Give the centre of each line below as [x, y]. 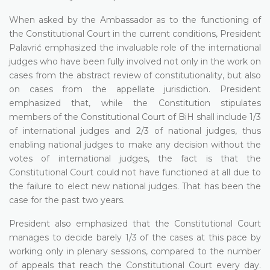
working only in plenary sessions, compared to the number [135, 251]
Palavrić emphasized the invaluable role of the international [135, 47]
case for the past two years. [67, 200]
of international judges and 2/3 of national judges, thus [135, 130]
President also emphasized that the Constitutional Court [135, 223]
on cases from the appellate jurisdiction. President [135, 89]
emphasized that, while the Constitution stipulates [135, 103]
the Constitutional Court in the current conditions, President [135, 33]
